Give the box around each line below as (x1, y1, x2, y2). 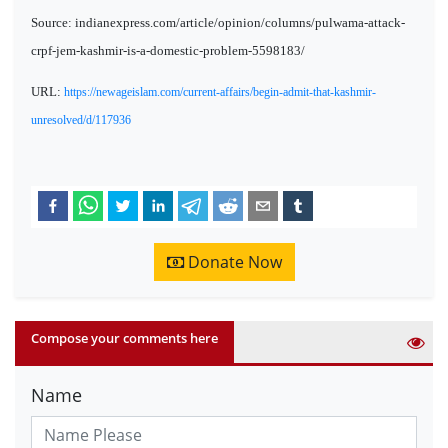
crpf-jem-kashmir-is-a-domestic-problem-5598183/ (31, 42, 305, 58)
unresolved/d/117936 (31, 113, 131, 128)
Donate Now (183, 250, 282, 273)
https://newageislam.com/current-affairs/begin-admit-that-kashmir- (64, 85, 376, 100)
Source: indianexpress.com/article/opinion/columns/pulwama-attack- (31, 14, 405, 30)
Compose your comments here (31, 328, 218, 347)
